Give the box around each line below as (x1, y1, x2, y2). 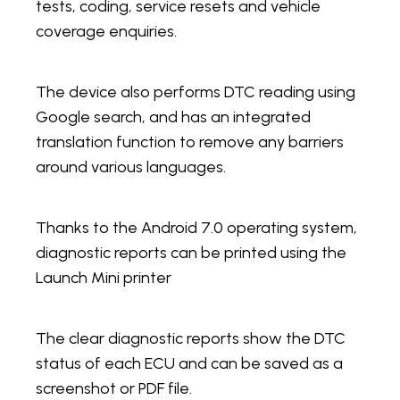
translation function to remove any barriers (36, 132, 344, 153)
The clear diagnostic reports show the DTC (36, 329, 346, 349)
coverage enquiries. (36, 21, 177, 42)
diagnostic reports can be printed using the (36, 243, 346, 263)
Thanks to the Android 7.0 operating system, (36, 218, 357, 238)
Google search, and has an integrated (36, 107, 311, 128)
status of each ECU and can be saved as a (36, 354, 343, 374)
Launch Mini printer (36, 268, 171, 288)
